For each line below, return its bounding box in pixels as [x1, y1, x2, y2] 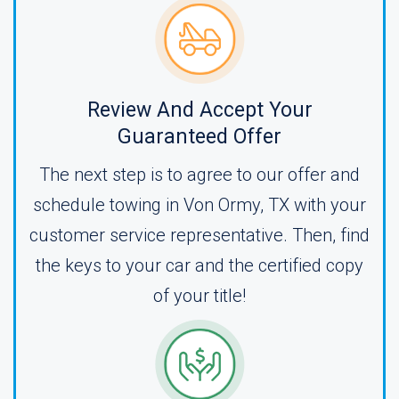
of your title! [153, 285, 246, 306]
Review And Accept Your [86, 98, 313, 122]
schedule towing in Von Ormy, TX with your [33, 194, 366, 216]
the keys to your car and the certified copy [36, 255, 363, 276]
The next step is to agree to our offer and [39, 164, 360, 185]
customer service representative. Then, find [29, 224, 370, 246]
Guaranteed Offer [118, 125, 281, 149]
